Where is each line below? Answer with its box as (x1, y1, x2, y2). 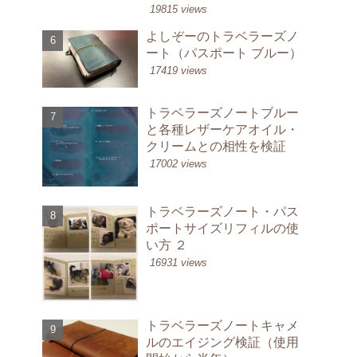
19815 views (150, 3, 207, 16)
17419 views (150, 65, 207, 77)
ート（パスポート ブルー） (146, 45, 302, 61)
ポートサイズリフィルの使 (146, 220, 299, 235)
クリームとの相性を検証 (146, 138, 286, 153)
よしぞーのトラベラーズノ (146, 29, 299, 44)
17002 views (150, 157, 207, 170)
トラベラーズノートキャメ (146, 317, 299, 332)
